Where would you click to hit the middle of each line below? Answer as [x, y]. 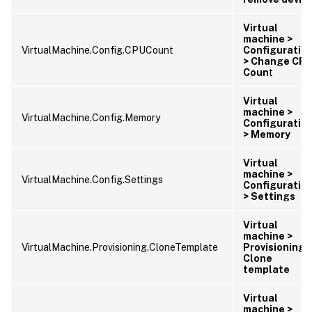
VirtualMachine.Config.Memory [91, 117]
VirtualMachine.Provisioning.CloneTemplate [120, 247]
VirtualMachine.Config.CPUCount [97, 50]
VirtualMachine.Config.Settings [92, 179]
